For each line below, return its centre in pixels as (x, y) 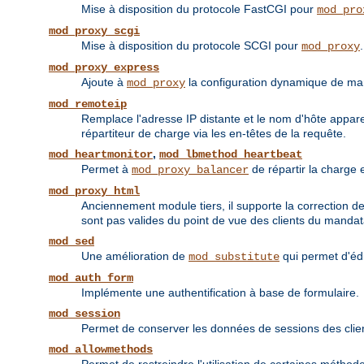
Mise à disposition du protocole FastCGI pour (199, 9)
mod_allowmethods (101, 350)
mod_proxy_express (104, 68)
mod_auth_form (91, 278)
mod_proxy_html (94, 191)
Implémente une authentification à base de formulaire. (220, 293)
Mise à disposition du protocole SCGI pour (191, 46)
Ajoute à (104, 82)
